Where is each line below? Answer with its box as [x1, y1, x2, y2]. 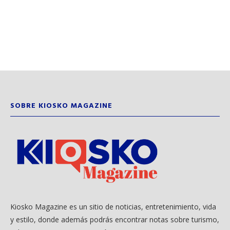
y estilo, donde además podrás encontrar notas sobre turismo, [10, 215, 219, 225]
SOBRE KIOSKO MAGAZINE [10, 100, 112, 112]
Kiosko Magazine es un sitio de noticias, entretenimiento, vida [10, 202, 216, 212]
